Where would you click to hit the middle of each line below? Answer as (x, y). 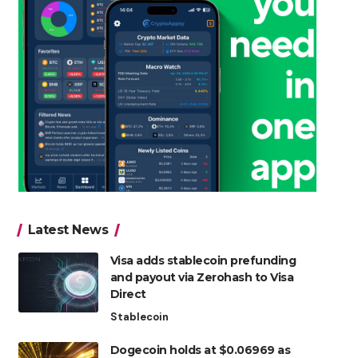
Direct (128, 294)
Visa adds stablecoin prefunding (203, 261)
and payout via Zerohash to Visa (202, 278)
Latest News (68, 230)
